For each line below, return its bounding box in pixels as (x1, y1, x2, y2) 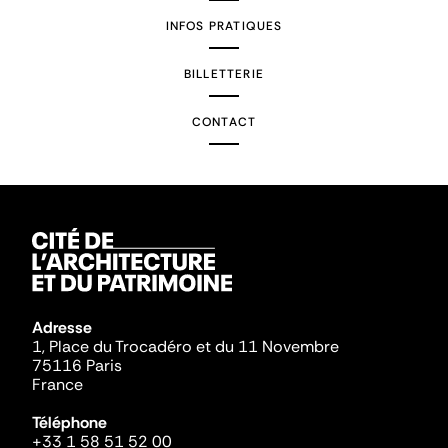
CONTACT (191, 114, 257, 130)
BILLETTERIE (183, 66, 265, 82)
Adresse (32, 317, 96, 338)
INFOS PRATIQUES (165, 18, 283, 34)
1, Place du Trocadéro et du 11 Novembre (32, 336, 339, 357)
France (32, 374, 83, 395)
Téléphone (32, 412, 107, 433)
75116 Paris (32, 355, 122, 376)
